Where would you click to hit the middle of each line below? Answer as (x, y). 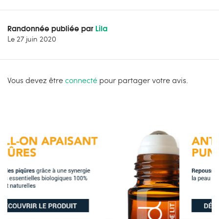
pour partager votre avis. (143, 80)
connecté (81, 80)
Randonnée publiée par (51, 28)
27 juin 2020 (36, 39)
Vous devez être (36, 80)
